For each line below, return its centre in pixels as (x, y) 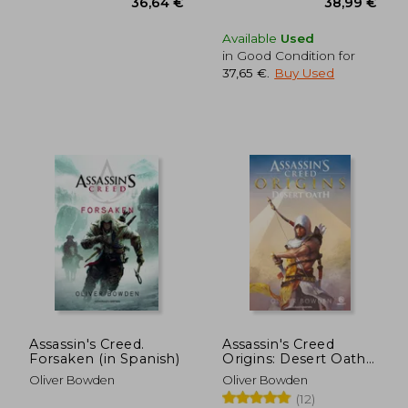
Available (252, 38)
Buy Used (305, 72)
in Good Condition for (289, 55)
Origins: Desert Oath (294, 358)
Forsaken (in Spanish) (105, 358)
